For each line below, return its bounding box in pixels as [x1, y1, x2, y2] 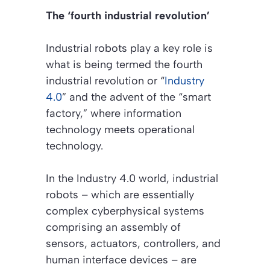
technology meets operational [46, 122, 195, 136]
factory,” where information [46, 106, 181, 120]
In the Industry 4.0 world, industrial [46, 171, 218, 185]
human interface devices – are [46, 253, 196, 266]
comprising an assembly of [46, 220, 181, 234]
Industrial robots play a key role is [46, 41, 213, 55]
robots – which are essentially [46, 187, 194, 201]
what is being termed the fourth [46, 57, 202, 71]
